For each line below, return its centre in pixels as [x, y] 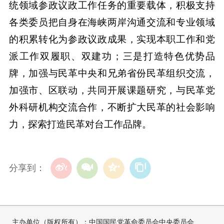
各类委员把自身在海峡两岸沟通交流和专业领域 [112, 22]
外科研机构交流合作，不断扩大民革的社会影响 [112, 107]
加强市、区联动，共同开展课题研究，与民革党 [112, 90]
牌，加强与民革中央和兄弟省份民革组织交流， [112, 73]
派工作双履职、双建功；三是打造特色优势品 [112, 56]
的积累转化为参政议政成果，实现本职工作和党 [112, 39]
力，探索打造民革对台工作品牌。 [80, 124]
